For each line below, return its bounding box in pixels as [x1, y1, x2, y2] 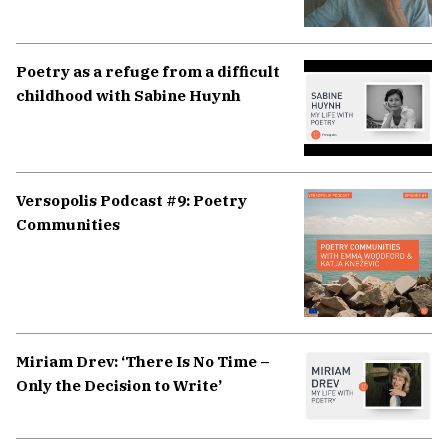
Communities [16, 214, 120, 234]
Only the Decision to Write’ [16, 375, 222, 395]
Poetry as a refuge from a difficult [16, 61, 280, 81]
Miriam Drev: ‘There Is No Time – [16, 351, 270, 371]
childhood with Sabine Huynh [16, 85, 241, 105]
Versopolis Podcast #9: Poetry [16, 190, 247, 210]
